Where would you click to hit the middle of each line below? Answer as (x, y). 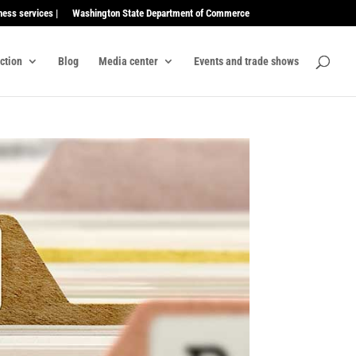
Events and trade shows (246, 61)
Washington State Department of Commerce (161, 13)
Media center (128, 61)
